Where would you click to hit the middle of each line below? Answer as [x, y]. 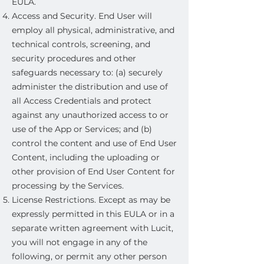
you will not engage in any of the [80, 242]
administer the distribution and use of [90, 87]
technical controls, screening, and [81, 44]
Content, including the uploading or [86, 157]
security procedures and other [74, 58]
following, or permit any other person [89, 256]
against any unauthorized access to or [90, 115]
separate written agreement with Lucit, [93, 228]
